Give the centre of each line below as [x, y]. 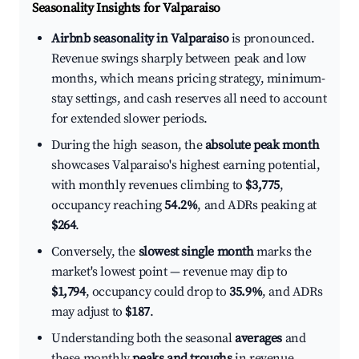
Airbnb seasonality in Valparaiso [140, 39]
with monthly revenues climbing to [149, 186]
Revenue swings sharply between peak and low [179, 59]
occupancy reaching [108, 206]
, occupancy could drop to [157, 292]
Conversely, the [95, 252]
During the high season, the [128, 145]
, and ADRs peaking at [257, 206]
